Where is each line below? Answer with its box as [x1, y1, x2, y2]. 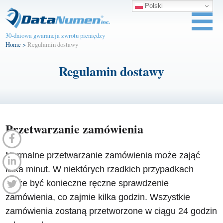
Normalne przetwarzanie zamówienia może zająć [5, 150, 201, 161]
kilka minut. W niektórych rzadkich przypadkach [5, 164, 194, 175]
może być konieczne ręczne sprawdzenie [5, 178, 169, 189]
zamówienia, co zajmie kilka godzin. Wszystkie [5, 192, 191, 203]
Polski [143, 1, 163, 9]
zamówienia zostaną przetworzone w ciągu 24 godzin [5, 206, 218, 217]
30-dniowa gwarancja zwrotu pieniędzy [5, 31, 106, 40]
